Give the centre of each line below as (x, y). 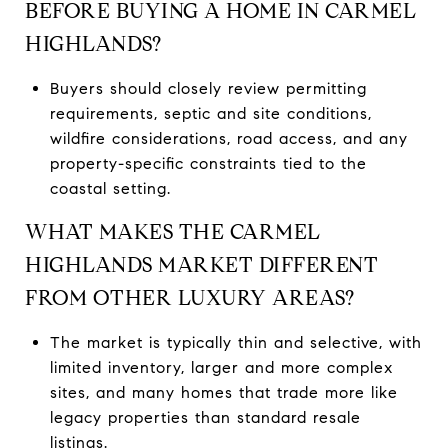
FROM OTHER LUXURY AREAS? (189, 297)
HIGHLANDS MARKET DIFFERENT (201, 264)
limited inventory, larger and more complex (221, 367)
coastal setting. (110, 188)
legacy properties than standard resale (205, 417)
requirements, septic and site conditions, (210, 113)
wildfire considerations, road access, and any (228, 138)
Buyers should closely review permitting (208, 88)
